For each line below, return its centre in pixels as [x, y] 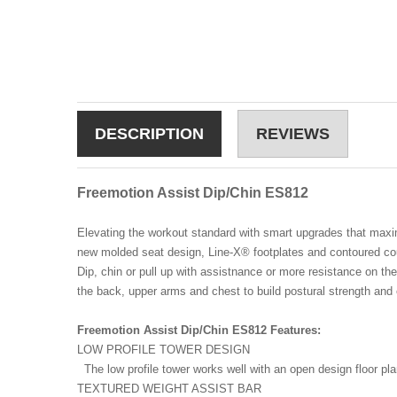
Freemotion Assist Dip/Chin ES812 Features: [199, 330]
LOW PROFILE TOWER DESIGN [163, 349]
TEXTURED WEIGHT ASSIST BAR [169, 388]
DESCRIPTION [149, 133]
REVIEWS [293, 133]
